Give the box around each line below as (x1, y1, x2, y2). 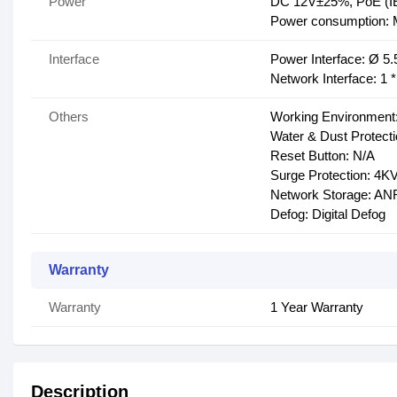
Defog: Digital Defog (270, 206, 385, 222)
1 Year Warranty (270, 300, 363, 315)
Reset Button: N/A (270, 148, 375, 163)
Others (49, 109, 89, 124)
